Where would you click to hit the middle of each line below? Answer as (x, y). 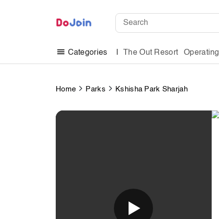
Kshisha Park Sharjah (152, 89)
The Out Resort (151, 53)
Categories (88, 53)
